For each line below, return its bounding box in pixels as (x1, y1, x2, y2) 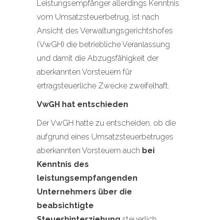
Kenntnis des (37, 160, 89, 169)
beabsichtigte (37, 201, 94, 210)
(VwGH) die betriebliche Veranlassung (37, 40, 170, 49)
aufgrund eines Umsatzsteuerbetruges (37, 132, 173, 141)
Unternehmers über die (37, 187, 132, 196)
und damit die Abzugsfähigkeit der (37, 54, 159, 63)
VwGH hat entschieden (37, 100, 128, 109)
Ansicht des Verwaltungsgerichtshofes (37, 26, 173, 35)
